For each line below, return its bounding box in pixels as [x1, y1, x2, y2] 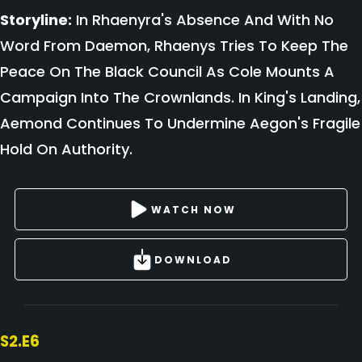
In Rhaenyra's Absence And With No [72, 10, 334, 30]
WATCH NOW [150, 202, 236, 217]
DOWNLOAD [154, 252, 232, 267]
